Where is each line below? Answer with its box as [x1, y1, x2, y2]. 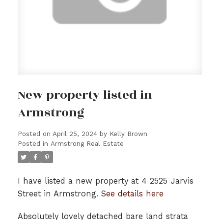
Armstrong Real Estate [50, 140, 124, 148]
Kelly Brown [109, 130, 147, 138]
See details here [101, 189, 164, 199]
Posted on [17, 130, 53, 138]
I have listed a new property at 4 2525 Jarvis [17, 176, 193, 186]
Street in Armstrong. [17, 189, 101, 199]
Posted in [17, 140, 48, 148]
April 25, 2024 [52, 130, 97, 138]
